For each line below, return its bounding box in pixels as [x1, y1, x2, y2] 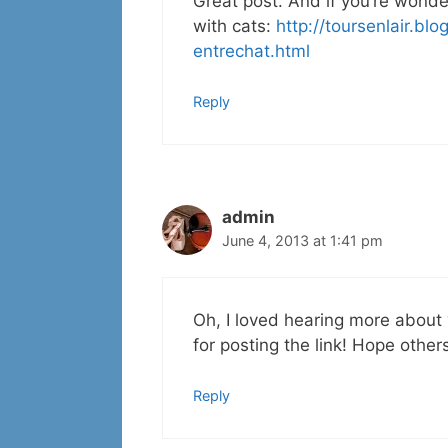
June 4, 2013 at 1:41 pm [222, 232, 383, 250]
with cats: [193, 15, 276, 36]
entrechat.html [193, 40, 310, 61]
